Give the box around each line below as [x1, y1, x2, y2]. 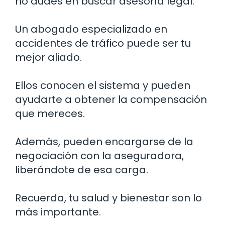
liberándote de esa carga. [15, 163, 148, 177]
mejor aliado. [15, 50, 82, 65]
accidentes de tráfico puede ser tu [15, 36, 191, 51]
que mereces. [15, 106, 85, 121]
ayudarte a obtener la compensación [15, 92, 207, 107]
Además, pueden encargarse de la [15, 135, 193, 149]
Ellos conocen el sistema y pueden [15, 78, 190, 93]
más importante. [15, 205, 101, 219]
